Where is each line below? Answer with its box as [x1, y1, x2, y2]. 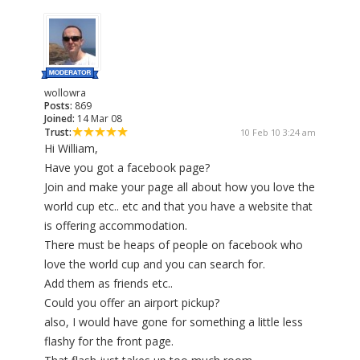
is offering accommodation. [44, 218, 187, 234]
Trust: [44, 125, 72, 140]
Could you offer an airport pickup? [44, 295, 219, 311]
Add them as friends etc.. [44, 276, 173, 292]
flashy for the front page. [44, 333, 174, 350]
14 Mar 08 [75, 112, 122, 126]
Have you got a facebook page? [44, 160, 210, 176]
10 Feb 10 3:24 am [240, 126, 316, 139]
